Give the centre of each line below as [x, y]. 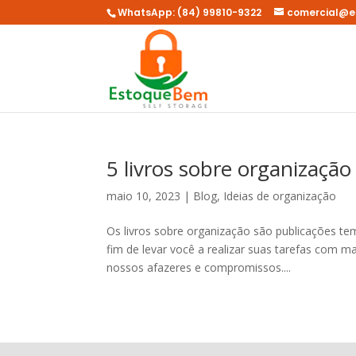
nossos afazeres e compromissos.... [199, 267]
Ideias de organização [280, 196]
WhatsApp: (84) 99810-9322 [190, 12]
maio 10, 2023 [144, 196]
